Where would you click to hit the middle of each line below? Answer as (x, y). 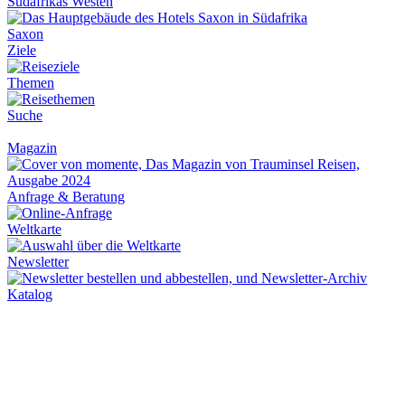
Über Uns (35, 327)
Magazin (32, 148)
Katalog (30, 295)
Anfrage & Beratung (66, 197)
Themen (31, 83)
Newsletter (38, 262)
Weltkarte (34, 230)
